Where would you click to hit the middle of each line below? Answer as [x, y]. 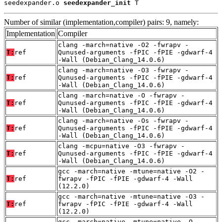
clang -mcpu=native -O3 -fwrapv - [121, 146]
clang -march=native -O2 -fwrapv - [123, 45]
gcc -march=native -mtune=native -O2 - [131, 171]
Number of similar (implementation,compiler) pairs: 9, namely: [101, 22]
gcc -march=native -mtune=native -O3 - [131, 197]
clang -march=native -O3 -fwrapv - [123, 70]
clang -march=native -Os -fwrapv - [123, 121]
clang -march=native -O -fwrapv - [121, 96]
